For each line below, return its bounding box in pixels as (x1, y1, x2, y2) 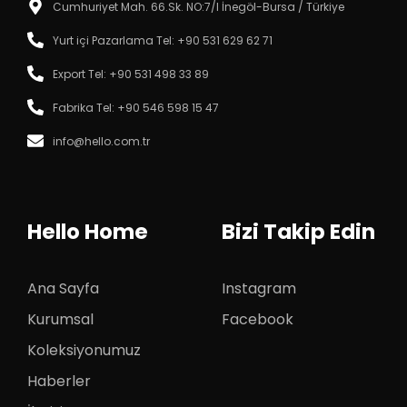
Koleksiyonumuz (27, 339, 141, 361)
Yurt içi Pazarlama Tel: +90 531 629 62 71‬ (52, 32, 273, 48)
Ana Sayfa (27, 277, 99, 299)
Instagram (222, 277, 296, 299)
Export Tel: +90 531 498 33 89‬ (52, 65, 209, 82)
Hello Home (27, 216, 148, 246)
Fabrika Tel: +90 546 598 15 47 (52, 99, 219, 115)
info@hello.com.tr (52, 133, 150, 149)
